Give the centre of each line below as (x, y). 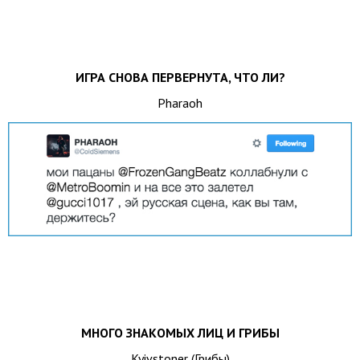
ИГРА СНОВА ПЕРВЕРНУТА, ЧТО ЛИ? (180, 77)
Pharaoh (180, 102)
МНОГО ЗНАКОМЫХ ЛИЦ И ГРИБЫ (180, 333)
